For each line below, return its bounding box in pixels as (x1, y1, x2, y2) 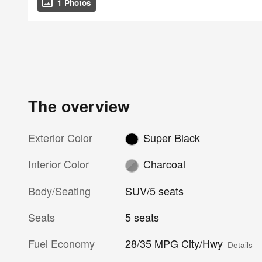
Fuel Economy (28, 235, 95, 251)
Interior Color (28, 156, 89, 172)
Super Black (143, 129, 200, 145)
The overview (28, 94, 130, 117)
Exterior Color (28, 129, 92, 145)
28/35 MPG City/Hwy (125, 235, 223, 251)
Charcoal (143, 156, 185, 172)
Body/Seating (28, 182, 91, 198)
